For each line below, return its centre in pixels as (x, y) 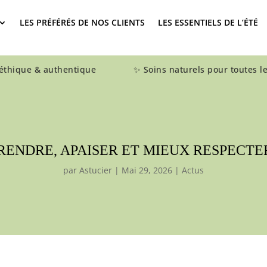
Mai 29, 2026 (147, 170)
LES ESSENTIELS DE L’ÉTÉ (208, 22)
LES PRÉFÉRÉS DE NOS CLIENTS (83, 22)
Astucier (96, 170)
